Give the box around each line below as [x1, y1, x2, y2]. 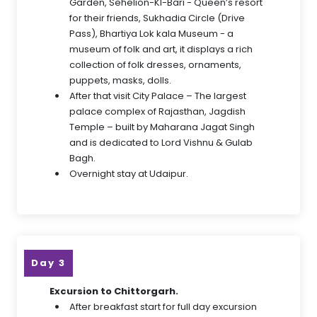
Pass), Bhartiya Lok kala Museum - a [69, 27, 234, 40]
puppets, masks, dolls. [69, 74, 171, 87]
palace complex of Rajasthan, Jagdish [69, 105, 246, 118]
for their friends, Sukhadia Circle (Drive [69, 11, 245, 25]
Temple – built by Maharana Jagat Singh [69, 120, 255, 134]
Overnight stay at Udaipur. [69, 167, 188, 180]
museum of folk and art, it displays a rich [69, 42, 253, 56]
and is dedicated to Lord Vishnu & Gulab [69, 136, 253, 149]
